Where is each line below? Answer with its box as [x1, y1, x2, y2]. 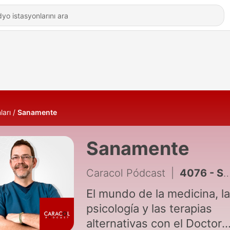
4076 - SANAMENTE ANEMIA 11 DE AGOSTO [179, 167, 223, 179]
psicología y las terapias [86, 202, 212, 215]
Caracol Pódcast [86, 167, 165, 179]
